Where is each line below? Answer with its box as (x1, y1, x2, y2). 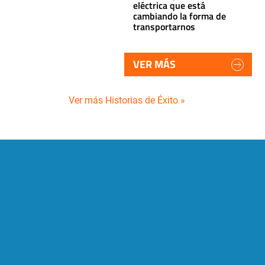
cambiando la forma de (133, 9, 226, 23)
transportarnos (133, 20, 195, 34)
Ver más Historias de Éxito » (69, 95, 185, 106)
